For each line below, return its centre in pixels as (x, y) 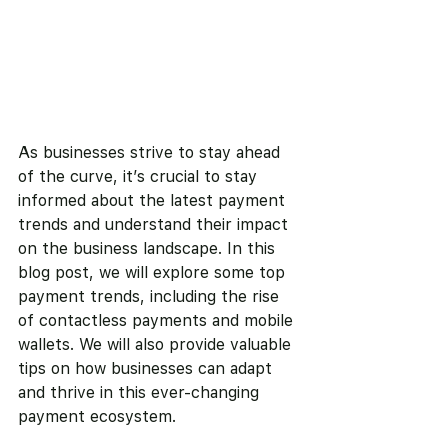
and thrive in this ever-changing (141, 393)
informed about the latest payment (154, 201)
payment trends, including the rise (151, 297)
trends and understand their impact (155, 225)
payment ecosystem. (97, 417)
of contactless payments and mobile (158, 321)
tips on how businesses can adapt (147, 369)
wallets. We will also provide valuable (157, 345)
